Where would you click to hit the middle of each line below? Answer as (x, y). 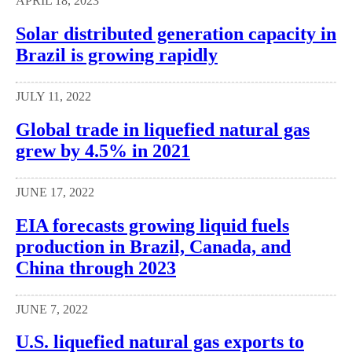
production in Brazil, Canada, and (153, 246)
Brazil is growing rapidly (117, 55)
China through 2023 (96, 268)
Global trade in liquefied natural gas (163, 129)
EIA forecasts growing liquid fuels (152, 225)
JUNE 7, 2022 (52, 309)
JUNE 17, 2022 (55, 192)
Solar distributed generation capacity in (176, 34)
